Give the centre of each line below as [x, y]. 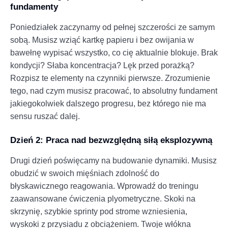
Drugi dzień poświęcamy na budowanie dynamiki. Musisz [113, 160]
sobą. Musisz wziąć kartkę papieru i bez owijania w [102, 40]
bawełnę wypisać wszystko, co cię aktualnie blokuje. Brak [114, 52]
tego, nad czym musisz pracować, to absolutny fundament [114, 91]
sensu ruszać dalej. [45, 116]
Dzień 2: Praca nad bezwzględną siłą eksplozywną [111, 140]
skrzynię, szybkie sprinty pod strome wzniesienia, [99, 211]
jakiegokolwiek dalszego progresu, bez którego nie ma [108, 103]
